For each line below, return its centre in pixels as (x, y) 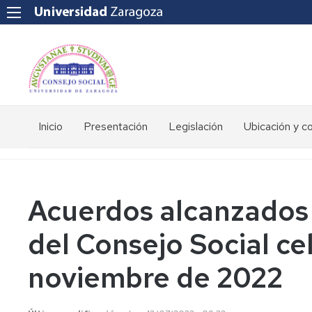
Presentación (116, 126)
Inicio (50, 126)
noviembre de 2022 (155, 278)
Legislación (196, 126)
